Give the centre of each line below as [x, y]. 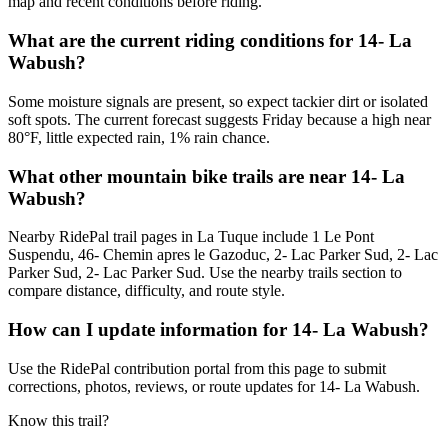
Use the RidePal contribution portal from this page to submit [197, 368]
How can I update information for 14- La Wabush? [218, 330]
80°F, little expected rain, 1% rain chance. [139, 137]
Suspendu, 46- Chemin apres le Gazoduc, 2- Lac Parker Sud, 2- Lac [223, 255]
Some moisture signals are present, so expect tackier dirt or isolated [218, 101]
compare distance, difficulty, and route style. [146, 291]
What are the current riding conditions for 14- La [210, 41]
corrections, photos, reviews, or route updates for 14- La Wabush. [214, 386]
